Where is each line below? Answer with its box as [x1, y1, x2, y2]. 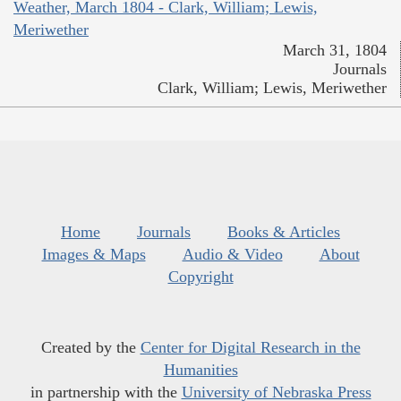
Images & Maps [41, 244, 146, 263]
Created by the [40, 337, 141, 356]
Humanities [163, 360, 238, 379]
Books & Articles [227, 222, 340, 241]
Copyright [167, 267, 234, 286]
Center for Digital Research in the [140, 337, 361, 356]
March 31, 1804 [283, 40, 387, 59]
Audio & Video [182, 244, 283, 263]
